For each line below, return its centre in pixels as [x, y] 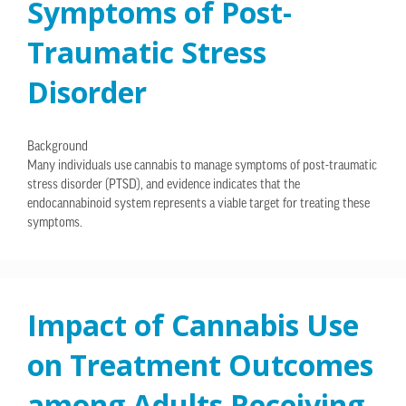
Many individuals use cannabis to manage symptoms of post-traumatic [202, 167]
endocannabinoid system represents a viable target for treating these [198, 205]
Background [58, 148]
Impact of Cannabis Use [193, 325]
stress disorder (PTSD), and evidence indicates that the [164, 186]
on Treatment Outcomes [200, 365]
